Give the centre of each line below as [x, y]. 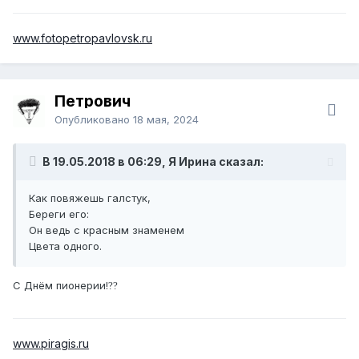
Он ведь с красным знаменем [107, 230]
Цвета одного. [65, 246]
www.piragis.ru [51, 343]
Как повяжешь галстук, [90, 198]
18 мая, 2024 [166, 119]
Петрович [93, 101]
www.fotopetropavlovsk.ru [83, 38]
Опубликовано [94, 119]
